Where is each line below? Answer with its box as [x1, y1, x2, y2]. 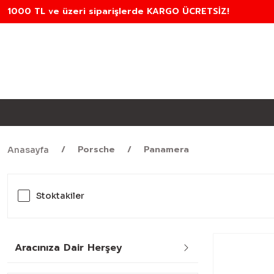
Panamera [144, 143, 189, 156]
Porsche [78, 143, 115, 156]
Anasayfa [7, 144, 49, 155]
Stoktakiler [36, 190, 84, 201]
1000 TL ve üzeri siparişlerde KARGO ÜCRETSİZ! [7, 5, 229, 18]
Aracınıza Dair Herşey [15, 240, 122, 255]
